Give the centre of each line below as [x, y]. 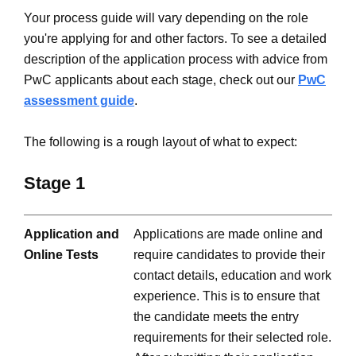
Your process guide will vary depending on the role [166, 18]
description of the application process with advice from [176, 60]
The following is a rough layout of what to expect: [161, 142]
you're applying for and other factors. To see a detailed [175, 39]
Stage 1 [54, 184]
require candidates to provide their [229, 254]
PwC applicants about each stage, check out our [161, 80]
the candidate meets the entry [216, 316]
